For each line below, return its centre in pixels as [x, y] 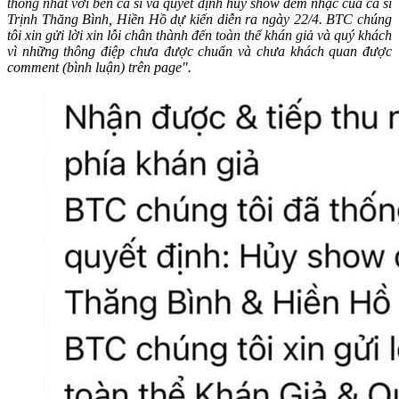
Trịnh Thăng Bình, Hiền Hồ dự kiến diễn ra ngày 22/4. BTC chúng [199, 19]
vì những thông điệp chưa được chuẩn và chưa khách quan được [199, 51]
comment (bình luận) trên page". [99, 67]
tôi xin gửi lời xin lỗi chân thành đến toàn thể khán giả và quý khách [199, 35]
